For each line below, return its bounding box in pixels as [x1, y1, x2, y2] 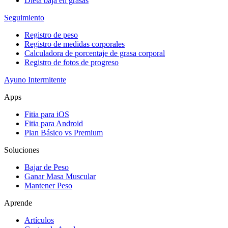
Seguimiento [4, 13, 44, 22]
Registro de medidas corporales [24, 39, 125, 48]
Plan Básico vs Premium [24, 128, 103, 137]
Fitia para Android [24, 119, 83, 128]
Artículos [24, 215, 54, 224]
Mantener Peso [24, 181, 72, 190]
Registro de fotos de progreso [24, 58, 119, 67]
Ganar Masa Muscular [24, 172, 96, 181]
